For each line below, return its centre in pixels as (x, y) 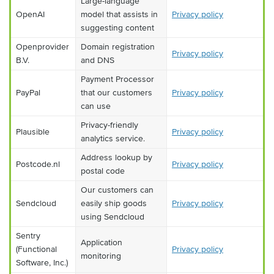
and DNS (98, 60)
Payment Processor (117, 79)
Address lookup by (117, 157)
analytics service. (113, 138)
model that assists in (119, 14)
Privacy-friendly (109, 125)
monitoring (101, 256)
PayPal (28, 92)
